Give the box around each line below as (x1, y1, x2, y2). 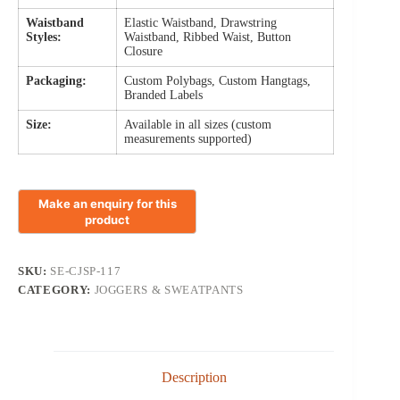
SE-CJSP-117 (50, 263, 121, 278)
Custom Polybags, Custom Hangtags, (124, 73, 312, 87)
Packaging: (26, 73, 87, 87)
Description (161, 370, 227, 386)
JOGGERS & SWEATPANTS (94, 282, 244, 296)
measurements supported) (124, 131, 253, 146)
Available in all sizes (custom (124, 117, 272, 131)
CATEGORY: (18, 282, 95, 296)
